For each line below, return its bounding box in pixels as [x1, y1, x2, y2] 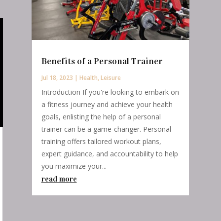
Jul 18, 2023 [41, 73, 73, 82]
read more [41, 174, 77, 184]
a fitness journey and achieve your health [41, 99, 173, 109]
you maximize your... [41, 161, 107, 171]
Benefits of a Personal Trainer [41, 55, 163, 67]
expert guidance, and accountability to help [41, 148, 178, 158]
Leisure [100, 73, 121, 82]
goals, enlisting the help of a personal [41, 111, 161, 121]
